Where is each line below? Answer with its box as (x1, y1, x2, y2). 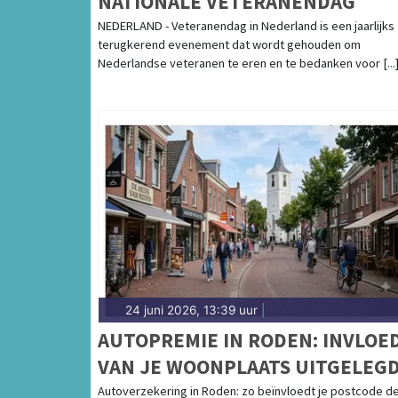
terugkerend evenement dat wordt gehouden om (98, 36, 361, 52)
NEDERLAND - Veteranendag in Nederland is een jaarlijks (98, 17, 394, 34)
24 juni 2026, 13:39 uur (125, 302, 258, 317)
